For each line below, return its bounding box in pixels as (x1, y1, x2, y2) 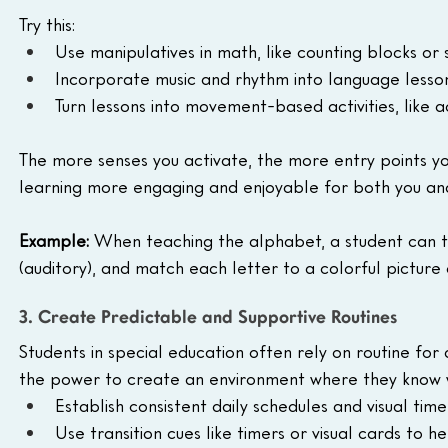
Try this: (19, 13, 75, 36)
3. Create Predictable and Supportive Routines (19, 310, 397, 328)
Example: (19, 229, 94, 252)
